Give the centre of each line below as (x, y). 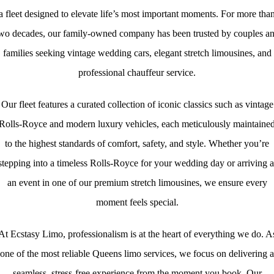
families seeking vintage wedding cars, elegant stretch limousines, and (137, 53)
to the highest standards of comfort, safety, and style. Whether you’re (137, 143)
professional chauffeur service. (137, 72)
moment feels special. (137, 202)
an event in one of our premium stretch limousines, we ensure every (137, 182)
